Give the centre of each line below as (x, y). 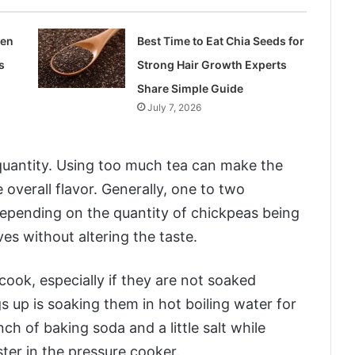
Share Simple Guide (191, 89)
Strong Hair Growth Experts (212, 65)
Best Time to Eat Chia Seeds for (221, 41)
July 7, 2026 (175, 108)
